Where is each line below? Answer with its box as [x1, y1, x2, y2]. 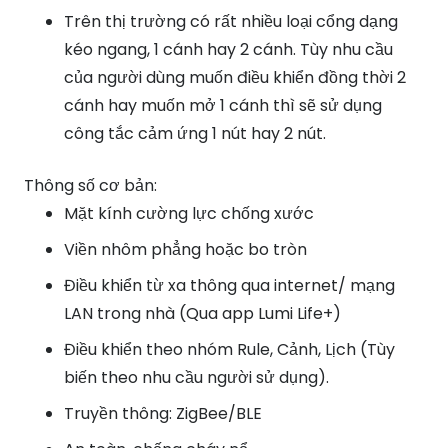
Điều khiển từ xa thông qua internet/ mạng [64, 274, 395, 298]
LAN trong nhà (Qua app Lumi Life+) [64, 302, 341, 326]
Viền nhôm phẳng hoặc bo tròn [64, 238, 307, 262]
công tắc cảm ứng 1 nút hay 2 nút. [64, 122, 326, 146]
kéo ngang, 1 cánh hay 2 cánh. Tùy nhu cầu [64, 38, 393, 62]
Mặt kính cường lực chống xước [64, 202, 314, 226]
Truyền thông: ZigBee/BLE [64, 402, 262, 426]
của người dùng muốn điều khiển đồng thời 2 [64, 66, 406, 90]
